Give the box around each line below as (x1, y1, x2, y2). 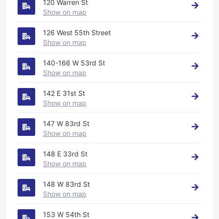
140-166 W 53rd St (43, 58, 105, 67)
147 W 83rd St (43, 119, 89, 128)
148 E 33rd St (43, 149, 88, 158)
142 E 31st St (43, 88, 85, 97)
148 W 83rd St (43, 179, 90, 188)
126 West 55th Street (43, 28, 111, 37)
